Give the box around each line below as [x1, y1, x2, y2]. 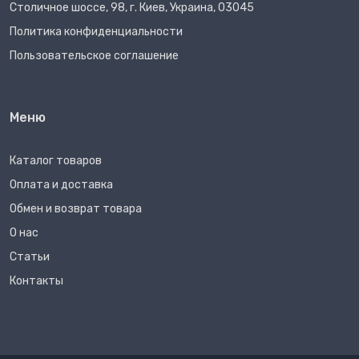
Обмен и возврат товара [10, 202, 142, 216]
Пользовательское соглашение [10, 49, 179, 63]
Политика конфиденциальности [10, 25, 183, 39]
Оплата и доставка [10, 178, 113, 192]
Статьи [10, 250, 50, 264]
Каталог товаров [10, 154, 102, 168]
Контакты [10, 274, 63, 288]
